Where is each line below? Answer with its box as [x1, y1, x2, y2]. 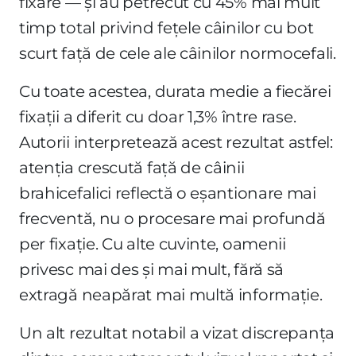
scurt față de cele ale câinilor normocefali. [19, 43, 336, 63]
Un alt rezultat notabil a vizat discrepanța [19, 323, 335, 342]
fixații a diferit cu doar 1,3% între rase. [19, 106, 296, 126]
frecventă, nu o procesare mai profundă [19, 208, 326, 228]
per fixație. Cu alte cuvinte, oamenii [19, 234, 286, 253]
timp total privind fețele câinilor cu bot [19, 17, 314, 37]
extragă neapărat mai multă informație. [19, 284, 323, 304]
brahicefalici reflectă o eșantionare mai [19, 183, 316, 203]
